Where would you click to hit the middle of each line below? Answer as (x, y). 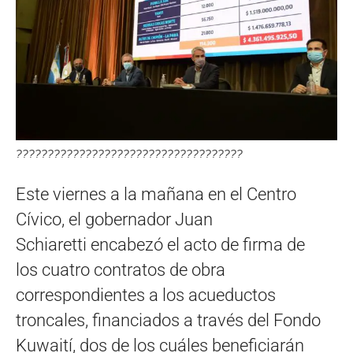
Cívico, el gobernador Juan (114, 220)
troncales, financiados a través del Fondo (168, 321)
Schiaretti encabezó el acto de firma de (160, 245)
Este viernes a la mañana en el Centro (156, 195)
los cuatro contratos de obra (121, 270)
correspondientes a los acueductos (146, 295)
